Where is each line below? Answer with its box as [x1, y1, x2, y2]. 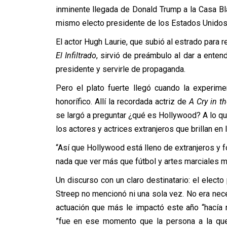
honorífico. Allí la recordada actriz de [55, 97, 189, 106]
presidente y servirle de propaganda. [55, 64, 185, 74]
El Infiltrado [55, 51, 96, 60]
